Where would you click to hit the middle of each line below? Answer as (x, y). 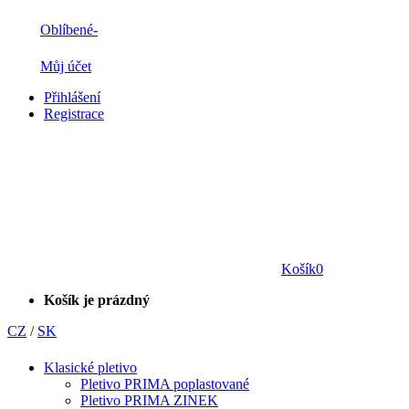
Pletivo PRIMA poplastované (165, 383)
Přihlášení (72, 97)
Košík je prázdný (97, 299)
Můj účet (66, 66)
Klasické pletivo (90, 367)
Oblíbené (67, 29)
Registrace (74, 113)
